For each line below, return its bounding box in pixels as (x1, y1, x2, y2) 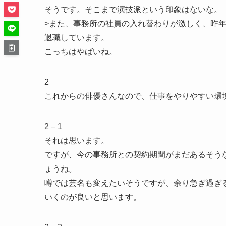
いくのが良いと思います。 (44, 192, 141, 201)
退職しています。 (44, 33, 109, 42)
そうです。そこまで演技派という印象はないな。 (44, 5, 222, 14)
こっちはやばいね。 (44, 47, 117, 56)
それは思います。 (44, 136, 109, 145)
